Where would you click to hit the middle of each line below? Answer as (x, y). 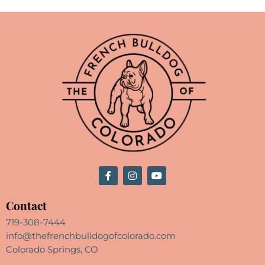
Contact (26, 205)
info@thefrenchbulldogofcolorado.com (91, 235)
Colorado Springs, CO (52, 249)
